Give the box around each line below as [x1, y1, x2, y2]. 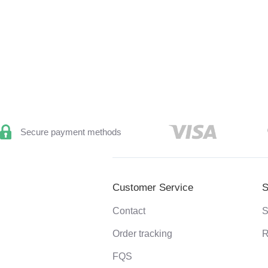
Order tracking [112, 228, 173, 239]
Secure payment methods [20, 126, 121, 137]
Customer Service [112, 181, 194, 193]
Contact [112, 205, 146, 216]
